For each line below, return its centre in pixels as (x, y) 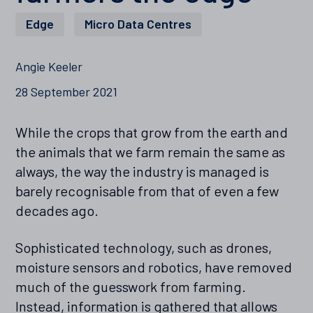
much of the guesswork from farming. (131, 287)
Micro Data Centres (138, 24)
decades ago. (57, 211)
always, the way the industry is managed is (143, 172)
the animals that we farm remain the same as (151, 152)
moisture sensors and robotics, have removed (154, 267)
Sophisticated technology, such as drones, (144, 248)
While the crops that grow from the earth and (152, 132)
